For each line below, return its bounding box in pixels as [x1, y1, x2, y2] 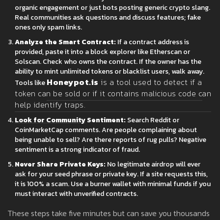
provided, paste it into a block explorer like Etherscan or [15, 47, 190, 57]
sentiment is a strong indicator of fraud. [15, 144, 140, 155]
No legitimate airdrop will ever [106, 159, 200, 170]
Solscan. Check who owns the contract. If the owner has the [15, 56, 201, 67]
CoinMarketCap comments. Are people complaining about [15, 125, 197, 136]
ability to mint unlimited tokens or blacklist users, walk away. [15, 66, 204, 77]
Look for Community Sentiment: [15, 115, 126, 126]
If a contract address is [116, 37, 189, 48]
